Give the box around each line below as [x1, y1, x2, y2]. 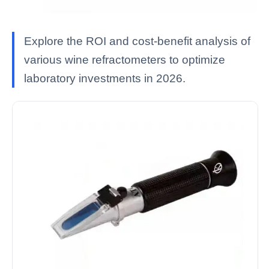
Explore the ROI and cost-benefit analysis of [24, 35, 250, 48]
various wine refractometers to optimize [24, 53, 225, 67]
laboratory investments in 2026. [24, 72, 186, 85]
